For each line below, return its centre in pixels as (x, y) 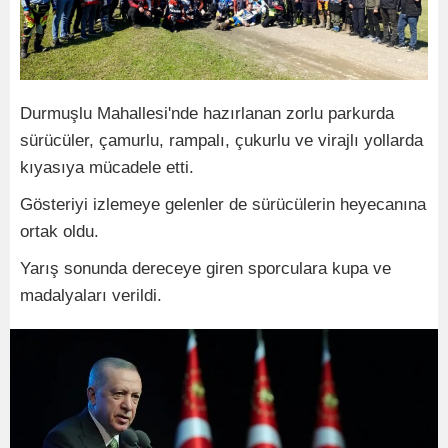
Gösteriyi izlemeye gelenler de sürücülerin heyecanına (223, 204)
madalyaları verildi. (91, 295)
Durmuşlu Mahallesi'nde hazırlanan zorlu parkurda (207, 113)
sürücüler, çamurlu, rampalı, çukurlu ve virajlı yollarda (221, 140)
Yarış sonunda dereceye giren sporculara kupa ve (205, 268)
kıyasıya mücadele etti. (107, 167)
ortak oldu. (59, 231)
